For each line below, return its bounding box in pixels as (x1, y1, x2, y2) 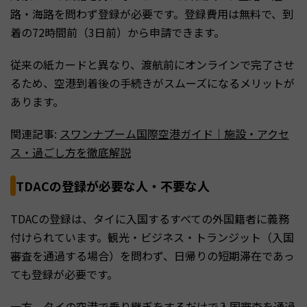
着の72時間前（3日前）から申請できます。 (10, 23, 225, 40)
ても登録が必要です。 (10, 265, 118, 282)
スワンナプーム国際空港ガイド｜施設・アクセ (60, 125, 289, 142)
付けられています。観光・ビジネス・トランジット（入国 (10, 228, 294, 245)
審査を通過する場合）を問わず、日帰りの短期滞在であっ (10, 247, 295, 264)
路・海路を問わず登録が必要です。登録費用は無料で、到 (10, 5, 293, 22)
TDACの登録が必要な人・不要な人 (16, 176, 210, 195)
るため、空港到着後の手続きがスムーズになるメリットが (10, 74, 295, 91)
